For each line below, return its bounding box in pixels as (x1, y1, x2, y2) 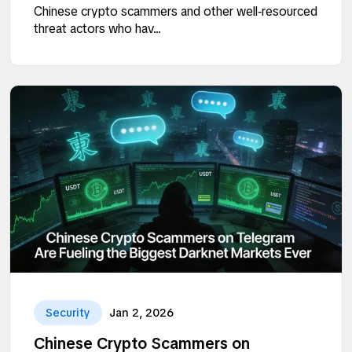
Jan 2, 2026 (109, 305, 174, 320)
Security (46, 305, 90, 320)
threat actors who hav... (34, 20, 161, 38)
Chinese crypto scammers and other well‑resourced (34, 3, 317, 20)
